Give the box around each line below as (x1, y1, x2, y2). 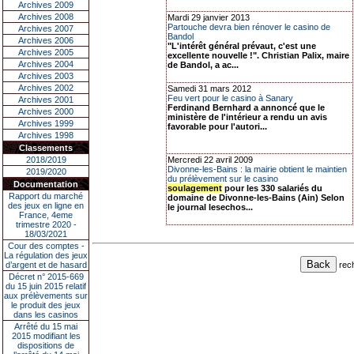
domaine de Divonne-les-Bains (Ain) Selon (168, 193, 345, 202)
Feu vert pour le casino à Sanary (168, 93, 293, 103)
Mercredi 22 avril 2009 (168, 155, 253, 164)
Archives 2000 (18, 107, 73, 116)
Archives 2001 (18, 95, 73, 104)
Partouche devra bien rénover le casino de (168, 22, 330, 32)
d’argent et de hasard (5, 260, 87, 269)
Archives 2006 (18, 36, 73, 45)
